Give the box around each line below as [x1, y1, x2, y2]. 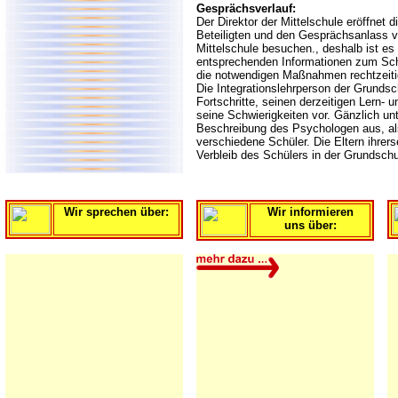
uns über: [283, 219, 337, 232]
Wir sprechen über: [64, 205, 169, 219]
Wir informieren [267, 205, 354, 219]
